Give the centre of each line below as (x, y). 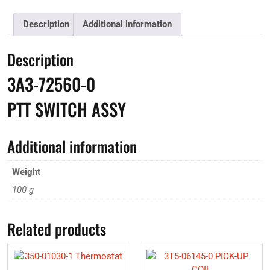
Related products (57, 228)
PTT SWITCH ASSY (67, 109)
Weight (26, 172)
